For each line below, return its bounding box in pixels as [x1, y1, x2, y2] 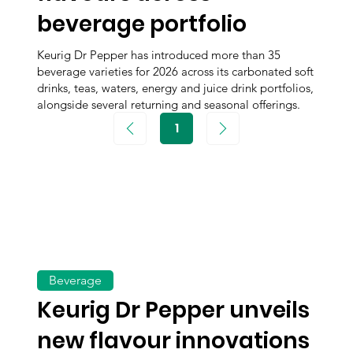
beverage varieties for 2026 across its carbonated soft [37, 64, 314, 80]
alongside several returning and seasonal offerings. [37, 97, 301, 113]
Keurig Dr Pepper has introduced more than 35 [37, 47, 281, 63]
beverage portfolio [37, 9, 247, 40]
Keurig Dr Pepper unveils [37, 295, 310, 326]
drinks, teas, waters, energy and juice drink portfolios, [37, 80, 314, 96]
